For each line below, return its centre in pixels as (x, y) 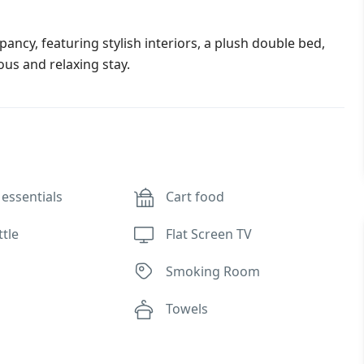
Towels (187, 309)
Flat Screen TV (209, 234)
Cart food (195, 197)
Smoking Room (213, 271)
